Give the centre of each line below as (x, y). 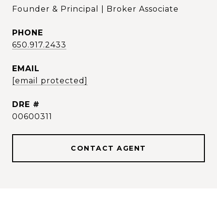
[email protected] (50, 81)
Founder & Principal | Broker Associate (95, 9)
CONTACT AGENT (108, 148)
